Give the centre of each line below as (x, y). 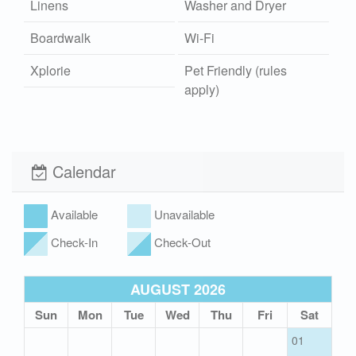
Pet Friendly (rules (236, 71)
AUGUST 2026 (178, 290)
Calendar (82, 172)
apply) (202, 90)
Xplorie (50, 71)
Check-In (73, 242)
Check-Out (181, 242)
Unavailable (183, 215)
